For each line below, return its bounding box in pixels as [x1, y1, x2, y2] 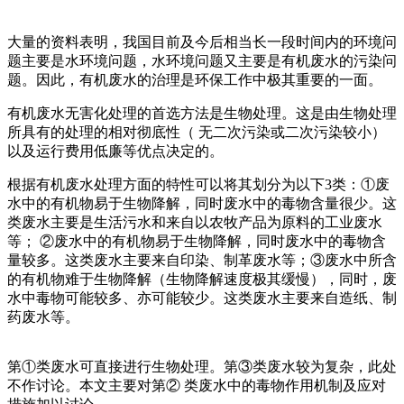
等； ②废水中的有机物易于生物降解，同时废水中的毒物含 [7, 233, 386, 249]
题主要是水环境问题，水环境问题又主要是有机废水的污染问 [7, 52, 397, 69]
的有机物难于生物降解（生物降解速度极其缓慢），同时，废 [7, 271, 397, 287]
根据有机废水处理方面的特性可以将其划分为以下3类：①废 [7, 176, 390, 192]
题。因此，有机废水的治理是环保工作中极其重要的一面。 [7, 71, 382, 87]
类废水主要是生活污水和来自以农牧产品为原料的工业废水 [7, 214, 382, 230]
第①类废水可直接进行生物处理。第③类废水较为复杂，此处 [7, 358, 397, 374]
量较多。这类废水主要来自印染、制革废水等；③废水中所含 [7, 252, 397, 268]
